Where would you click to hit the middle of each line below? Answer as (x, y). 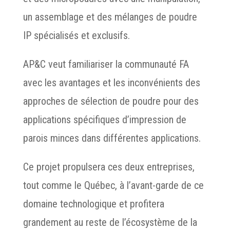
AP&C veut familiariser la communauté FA (106, 64)
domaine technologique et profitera (93, 204)
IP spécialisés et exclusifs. (76, 35)
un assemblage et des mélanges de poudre (110, 17)
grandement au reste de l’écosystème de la (110, 222)
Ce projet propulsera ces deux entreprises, (109, 167)
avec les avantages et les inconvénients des (111, 83)
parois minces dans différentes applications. (112, 138)
